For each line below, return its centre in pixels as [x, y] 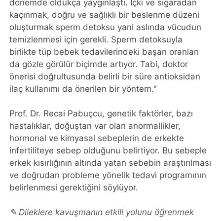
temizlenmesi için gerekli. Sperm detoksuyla [96, 40]
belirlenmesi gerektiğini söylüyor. [74, 188]
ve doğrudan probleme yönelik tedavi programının [108, 175]
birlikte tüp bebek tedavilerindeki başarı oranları [104, 52]
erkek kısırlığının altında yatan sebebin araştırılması [110, 163]
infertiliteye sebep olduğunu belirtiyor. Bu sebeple [108, 151]
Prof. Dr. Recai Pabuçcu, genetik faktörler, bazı [101, 114]
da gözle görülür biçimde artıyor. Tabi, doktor [99, 64]
